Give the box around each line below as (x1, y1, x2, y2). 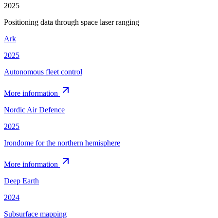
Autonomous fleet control (4, 67, 82, 76)
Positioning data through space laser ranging (4, 18, 139, 26)
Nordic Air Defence (4, 105, 65, 114)
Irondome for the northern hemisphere (4, 138, 120, 147)
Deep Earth (4, 176, 39, 185)
